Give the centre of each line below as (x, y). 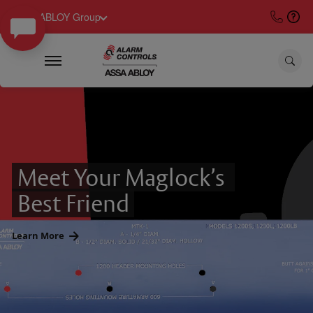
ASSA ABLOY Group (56, 16)
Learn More (39, 235)
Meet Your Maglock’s (123, 177)
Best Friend (73, 203)
